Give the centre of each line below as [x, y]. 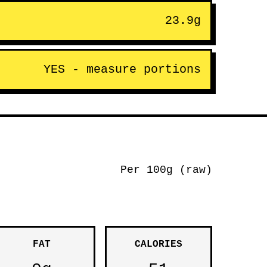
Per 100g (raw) [166, 170]
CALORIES [159, 244]
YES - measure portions [122, 69]
